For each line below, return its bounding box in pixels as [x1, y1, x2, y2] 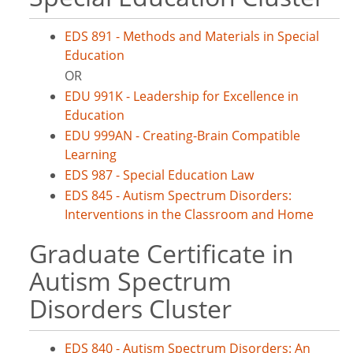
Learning [65, 146, 117, 163]
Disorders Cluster [29, 292, 232, 325]
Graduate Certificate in [29, 236, 294, 270]
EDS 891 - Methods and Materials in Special [65, 28, 319, 45]
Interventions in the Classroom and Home [65, 206, 314, 223]
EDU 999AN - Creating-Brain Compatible [65, 127, 300, 144]
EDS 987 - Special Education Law [65, 166, 254, 184]
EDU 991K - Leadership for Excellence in [65, 87, 299, 105]
